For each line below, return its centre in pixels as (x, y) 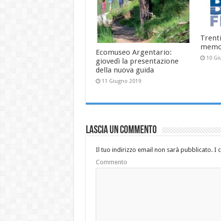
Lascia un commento (121, 131)
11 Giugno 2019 (121, 81)
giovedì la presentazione (137, 61)
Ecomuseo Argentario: (133, 53)
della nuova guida (125, 70)
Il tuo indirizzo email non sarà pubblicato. (154, 150)
